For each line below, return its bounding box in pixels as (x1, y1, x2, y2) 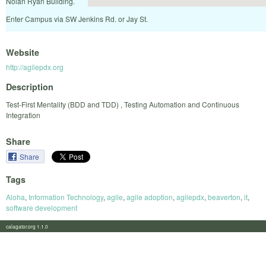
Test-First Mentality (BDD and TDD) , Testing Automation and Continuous (6, 99, 239, 109)
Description (6, 80, 53, 93)
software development (6, 202, 77, 213)
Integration (6, 109, 40, 120)
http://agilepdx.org (6, 62, 64, 72)
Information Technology (28, 191, 103, 202)
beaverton (208, 191, 240, 202)
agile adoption (126, 191, 173, 202)
